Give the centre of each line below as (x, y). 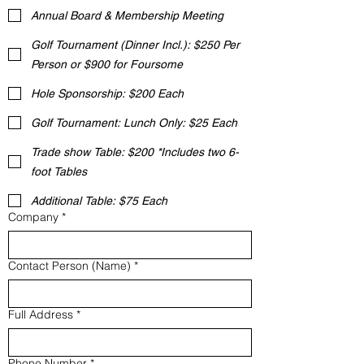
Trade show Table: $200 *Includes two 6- (135, 152)
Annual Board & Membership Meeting (127, 15)
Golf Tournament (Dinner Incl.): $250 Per (135, 45)
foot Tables (59, 171)
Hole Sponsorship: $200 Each (107, 93)
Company (33, 217)
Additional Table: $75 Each (99, 201)
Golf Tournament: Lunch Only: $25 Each (134, 123)
